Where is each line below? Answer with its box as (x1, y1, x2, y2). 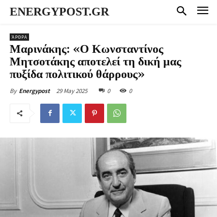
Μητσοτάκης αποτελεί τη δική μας (10, 54, 181, 69)
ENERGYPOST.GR (10, 5, 109, 18)
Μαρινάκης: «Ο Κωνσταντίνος (10, 42, 163, 57)
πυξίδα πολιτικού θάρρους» (10, 67, 145, 82)
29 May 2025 (56, 86, 87, 95)
